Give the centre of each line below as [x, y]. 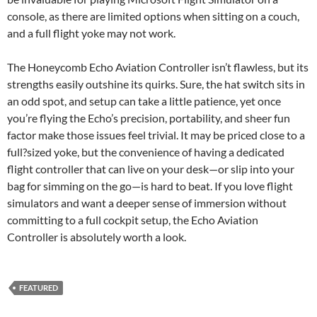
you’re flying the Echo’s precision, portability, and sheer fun [149, 117]
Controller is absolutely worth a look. [97, 236]
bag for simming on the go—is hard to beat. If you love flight [150, 185]
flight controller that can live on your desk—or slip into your [151, 168]
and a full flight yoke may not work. [91, 33]
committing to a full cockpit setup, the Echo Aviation [133, 219]
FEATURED [39, 287]
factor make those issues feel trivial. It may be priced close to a [156, 134]
